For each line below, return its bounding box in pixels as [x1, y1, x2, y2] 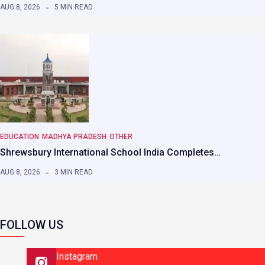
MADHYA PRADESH [42, 132, 106, 141]
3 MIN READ [54, 168, 93, 177]
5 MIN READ [54, 3, 93, 12]
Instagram [56, 251, 98, 263]
